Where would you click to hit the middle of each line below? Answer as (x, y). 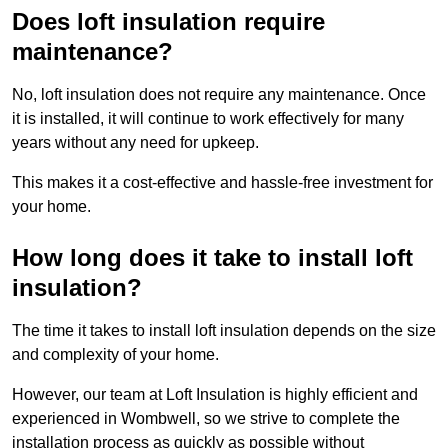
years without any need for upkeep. (135, 143)
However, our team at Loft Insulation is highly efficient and (215, 395)
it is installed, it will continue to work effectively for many (208, 119)
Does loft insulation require (168, 22)
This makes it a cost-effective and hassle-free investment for (222, 183)
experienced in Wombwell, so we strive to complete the (206, 419)
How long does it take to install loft (212, 258)
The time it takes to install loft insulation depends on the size (224, 331)
